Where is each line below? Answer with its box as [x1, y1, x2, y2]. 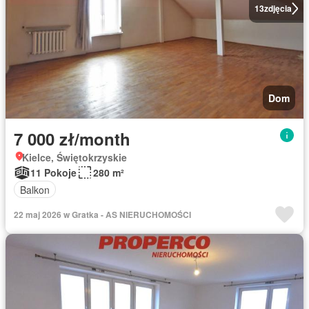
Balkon [20, 182, 50, 197]
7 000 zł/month [14, 127, 130, 150]
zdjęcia [263, 2, 292, 14]
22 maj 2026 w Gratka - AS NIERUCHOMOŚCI [14, 208, 191, 221]
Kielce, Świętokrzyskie [22, 150, 127, 164]
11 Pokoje [30, 166, 77, 179]
